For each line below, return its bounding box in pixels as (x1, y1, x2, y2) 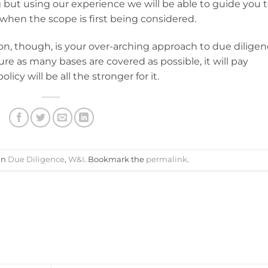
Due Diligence (7, 155, 65, 165)
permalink (145, 155, 187, 165)
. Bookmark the (84, 155, 146, 165)
